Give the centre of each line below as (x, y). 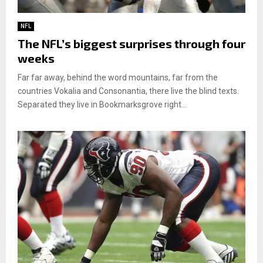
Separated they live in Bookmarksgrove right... (102, 105)
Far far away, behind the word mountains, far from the (118, 78)
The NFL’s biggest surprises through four (131, 44)
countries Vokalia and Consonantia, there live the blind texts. (128, 91)
